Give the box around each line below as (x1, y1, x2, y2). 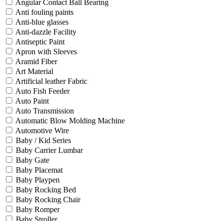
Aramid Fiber (15, 57, 57, 66)
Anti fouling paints (15, 8, 74, 17)
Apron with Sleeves (15, 47, 77, 56)
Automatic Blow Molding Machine (15, 116, 125, 125)
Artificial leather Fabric (15, 77, 87, 86)
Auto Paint (15, 97, 49, 106)
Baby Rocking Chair (16, 195, 80, 204)
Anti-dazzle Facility (15, 28, 76, 37)
